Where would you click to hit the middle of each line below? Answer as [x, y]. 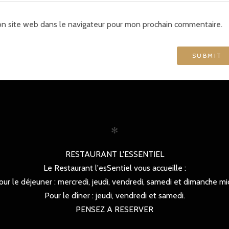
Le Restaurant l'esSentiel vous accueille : [114, 168]
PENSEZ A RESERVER [114, 209]
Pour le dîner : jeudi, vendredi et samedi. [114, 196]
